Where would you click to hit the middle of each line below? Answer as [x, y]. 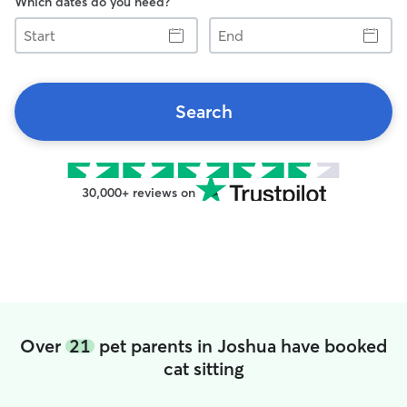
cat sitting [203, 368]
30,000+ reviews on [138, 193]
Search [203, 111]
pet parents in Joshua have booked [241, 346]
